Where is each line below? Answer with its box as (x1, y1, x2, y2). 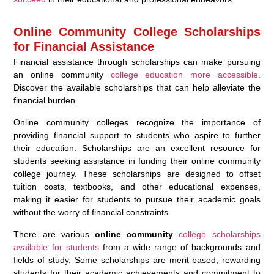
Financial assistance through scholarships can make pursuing (13, 56, 261, 67)
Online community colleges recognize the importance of (13, 117, 261, 127)
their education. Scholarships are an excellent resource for (13, 143, 261, 153)
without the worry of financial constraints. (13, 207, 171, 217)
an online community (13, 69, 111, 80)
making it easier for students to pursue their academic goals (13, 194, 261, 204)
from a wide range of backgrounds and (98, 242, 261, 252)
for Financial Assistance (13, 39, 155, 53)
